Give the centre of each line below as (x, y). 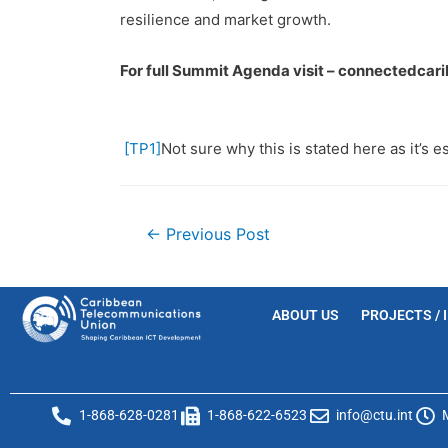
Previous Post (215, 234)
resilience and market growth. (225, 19)
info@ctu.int (375, 414)
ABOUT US (305, 314)
